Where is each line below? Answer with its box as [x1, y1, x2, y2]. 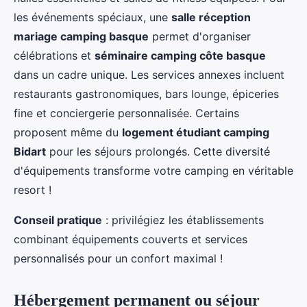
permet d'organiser [149, 29, 251, 44]
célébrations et [14, 49, 95, 63]
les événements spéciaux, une [14, 10, 171, 25]
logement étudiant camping [122, 125, 269, 140]
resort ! [14, 183, 51, 197]
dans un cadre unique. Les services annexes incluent [14, 68, 284, 82]
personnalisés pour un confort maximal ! [14, 251, 223, 266]
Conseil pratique [14, 213, 102, 228]
